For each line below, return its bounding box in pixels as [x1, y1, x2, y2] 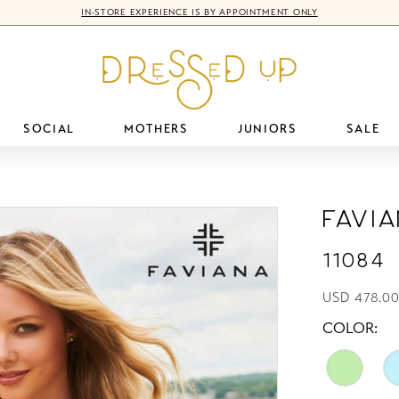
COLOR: [322, 318, 379, 338]
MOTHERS [124, 121, 189, 136]
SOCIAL [22, 121, 75, 136]
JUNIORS [237, 121, 297, 136]
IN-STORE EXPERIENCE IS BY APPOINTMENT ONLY [81, 7, 318, 18]
